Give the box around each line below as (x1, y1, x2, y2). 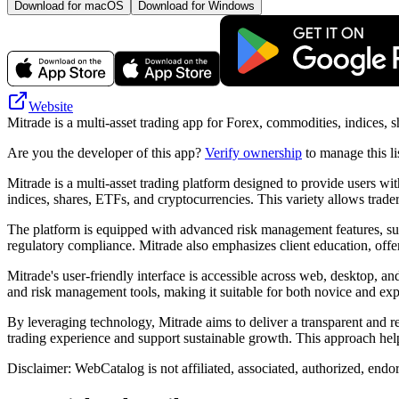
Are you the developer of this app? (7, 144, 205, 160)
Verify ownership (205, 144, 302, 160)
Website (28, 98, 73, 114)
